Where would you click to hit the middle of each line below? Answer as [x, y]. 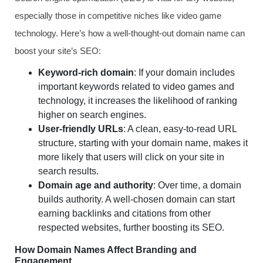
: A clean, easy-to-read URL [180, 129]
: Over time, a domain [197, 185]
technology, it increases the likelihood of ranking [138, 101]
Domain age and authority [96, 185]
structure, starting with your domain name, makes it [143, 143]
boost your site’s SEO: [58, 51]
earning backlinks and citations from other [124, 213]
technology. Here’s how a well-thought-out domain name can [130, 33]
